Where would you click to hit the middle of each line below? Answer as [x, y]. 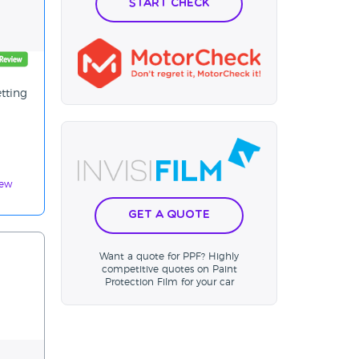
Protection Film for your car [169, 282]
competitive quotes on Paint [169, 270]
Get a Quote [169, 216]
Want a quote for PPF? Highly [169, 257]
